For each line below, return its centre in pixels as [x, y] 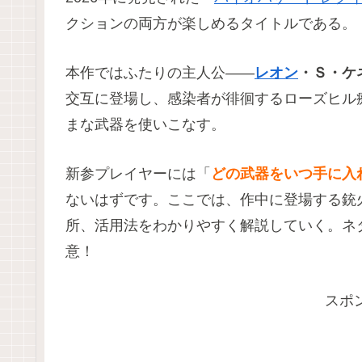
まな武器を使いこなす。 [145, 125]
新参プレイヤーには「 [138, 174]
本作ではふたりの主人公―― [160, 73]
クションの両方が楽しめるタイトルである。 [211, 24]
